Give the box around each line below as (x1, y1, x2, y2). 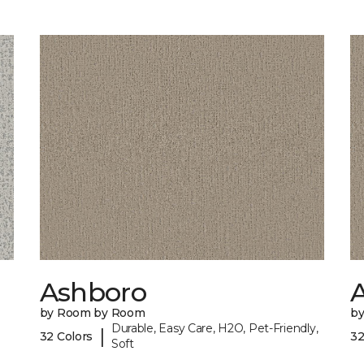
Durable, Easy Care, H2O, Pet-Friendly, (110, 321, 318, 336)
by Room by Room (39, 305, 145, 321)
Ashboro (39, 276, 147, 309)
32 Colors (39, 328, 93, 344)
